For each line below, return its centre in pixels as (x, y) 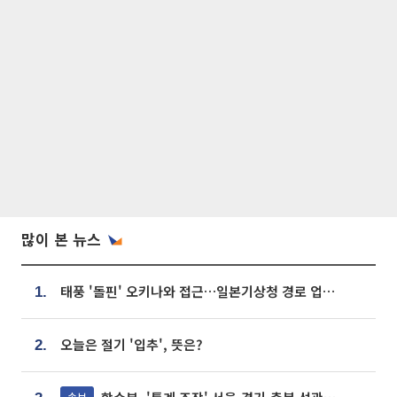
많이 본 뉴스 (61, 239)
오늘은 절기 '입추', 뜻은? (132, 344)
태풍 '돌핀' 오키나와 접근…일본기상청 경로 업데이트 (329, 291)
